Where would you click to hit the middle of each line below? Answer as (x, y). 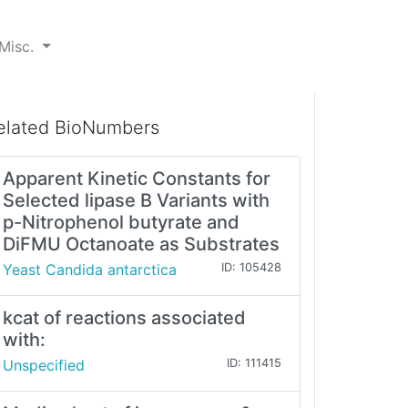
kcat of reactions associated (124, 318)
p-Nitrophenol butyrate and (121, 223)
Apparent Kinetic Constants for (137, 179)
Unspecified (44, 366)
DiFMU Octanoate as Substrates (141, 245)
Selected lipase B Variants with (136, 201)
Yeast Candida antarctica (90, 270)
